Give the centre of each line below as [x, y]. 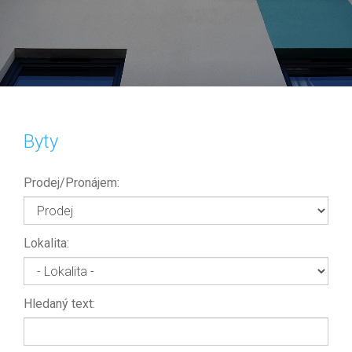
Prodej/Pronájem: [71, 183]
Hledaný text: [59, 304]
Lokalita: [46, 243]
